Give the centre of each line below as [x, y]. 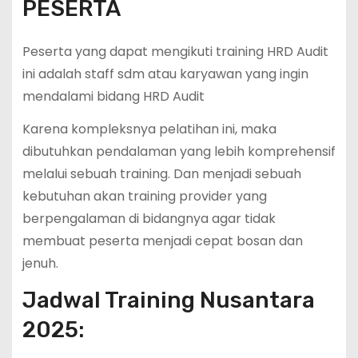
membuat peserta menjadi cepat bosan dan [162, 241]
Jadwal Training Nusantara [168, 300]
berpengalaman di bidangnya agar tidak [149, 218]
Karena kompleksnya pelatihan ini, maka [149, 129]
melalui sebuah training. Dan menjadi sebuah [161, 173]
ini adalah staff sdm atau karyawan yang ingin [165, 74]
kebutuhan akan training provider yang [144, 196]
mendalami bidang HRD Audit [113, 97]
